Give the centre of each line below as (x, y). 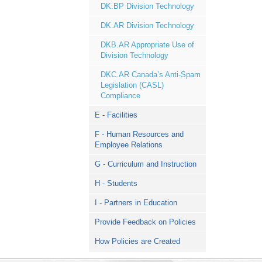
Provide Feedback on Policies (145, 222)
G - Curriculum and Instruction (146, 164)
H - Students (116, 183)
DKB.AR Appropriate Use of (147, 45)
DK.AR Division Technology (147, 25)
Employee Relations (129, 145)
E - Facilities (116, 115)
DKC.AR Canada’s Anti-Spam (151, 75)
